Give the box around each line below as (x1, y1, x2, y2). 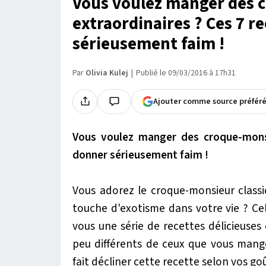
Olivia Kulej (85, 66, 128, 79)
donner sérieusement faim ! (72, 146, 208, 163)
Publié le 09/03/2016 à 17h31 (136, 66, 236, 79)
